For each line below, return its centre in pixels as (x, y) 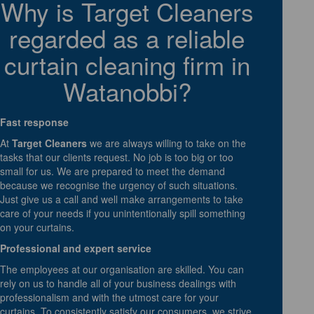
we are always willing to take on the (166, 143)
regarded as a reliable (127, 37)
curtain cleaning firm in (127, 64)
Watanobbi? (127, 91)
